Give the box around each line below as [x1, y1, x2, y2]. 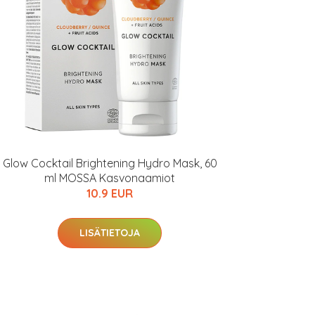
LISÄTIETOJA [79, 226, 140, 239]
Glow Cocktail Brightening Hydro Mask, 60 [2, 156, 217, 170]
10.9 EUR [86, 186, 133, 200]
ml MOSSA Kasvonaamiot [44, 171, 175, 185]
